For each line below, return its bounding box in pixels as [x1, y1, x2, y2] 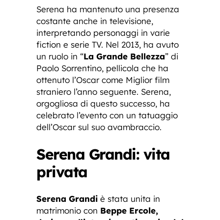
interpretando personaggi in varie [36, 27, 170, 38]
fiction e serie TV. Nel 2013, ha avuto [36, 39, 179, 50]
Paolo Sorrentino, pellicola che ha [36, 62, 168, 73]
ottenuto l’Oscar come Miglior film [36, 74, 169, 85]
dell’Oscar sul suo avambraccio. [36, 121, 162, 132]
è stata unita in [98, 193, 160, 204]
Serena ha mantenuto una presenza [36, 3, 179, 14]
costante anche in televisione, [36, 15, 153, 26]
